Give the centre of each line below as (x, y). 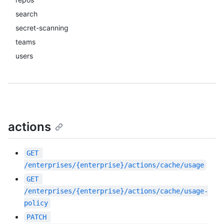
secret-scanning (42, 28)
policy (36, 203)
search (26, 14)
